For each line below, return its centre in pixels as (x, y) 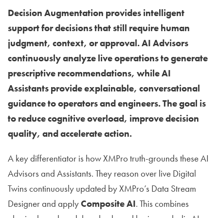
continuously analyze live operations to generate (108, 58)
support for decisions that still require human (99, 28)
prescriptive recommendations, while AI (89, 73)
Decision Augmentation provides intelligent (96, 13)
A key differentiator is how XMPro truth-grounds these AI (108, 158)
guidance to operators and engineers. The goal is (107, 103)
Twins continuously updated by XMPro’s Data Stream (102, 188)
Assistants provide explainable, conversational (104, 88)
